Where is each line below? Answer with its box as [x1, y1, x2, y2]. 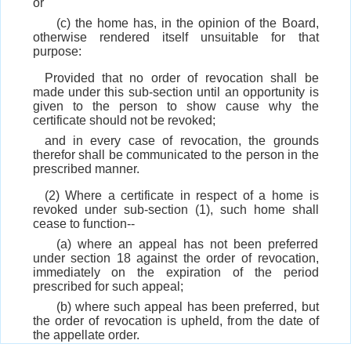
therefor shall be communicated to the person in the [32, 148, 319, 162]
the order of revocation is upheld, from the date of [32, 314, 319, 328]
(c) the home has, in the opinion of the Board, [56, 16, 319, 31]
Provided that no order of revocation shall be [44, 71, 319, 85]
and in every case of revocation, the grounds [44, 134, 319, 148]
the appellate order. [32, 328, 139, 342]
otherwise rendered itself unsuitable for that [32, 31, 319, 45]
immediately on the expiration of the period [32, 266, 319, 280]
